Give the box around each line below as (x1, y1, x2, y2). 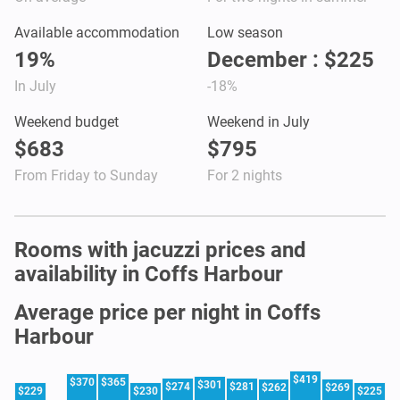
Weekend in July (207, 112, 310, 130)
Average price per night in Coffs (14, 299, 321, 325)
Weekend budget (14, 112, 119, 130)
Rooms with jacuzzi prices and (14, 237, 306, 262)
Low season (207, 23, 283, 41)
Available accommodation (14, 23, 179, 41)
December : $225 (207, 46, 374, 72)
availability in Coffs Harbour (14, 261, 283, 287)
